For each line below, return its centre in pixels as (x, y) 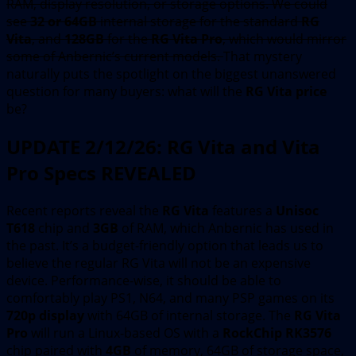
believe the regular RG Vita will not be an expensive (159, 263)
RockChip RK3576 (277, 333)
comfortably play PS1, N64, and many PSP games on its (170, 298)
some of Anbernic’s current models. (115, 56)
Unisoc (297, 210)
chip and (64, 228)
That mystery (263, 56)
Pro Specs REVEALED (101, 172)
